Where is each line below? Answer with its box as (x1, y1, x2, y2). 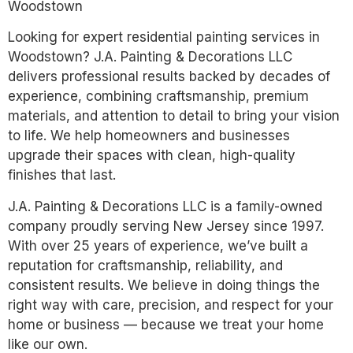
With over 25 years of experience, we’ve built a (8, 237, 308, 254)
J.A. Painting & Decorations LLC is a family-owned (8, 198, 322, 214)
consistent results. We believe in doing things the (8, 277, 320, 293)
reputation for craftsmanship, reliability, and (8, 257, 283, 273)
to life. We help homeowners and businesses (8, 128, 290, 144)
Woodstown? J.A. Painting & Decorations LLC (8, 49, 292, 65)
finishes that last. (8, 167, 116, 184)
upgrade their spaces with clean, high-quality (8, 147, 295, 164)
